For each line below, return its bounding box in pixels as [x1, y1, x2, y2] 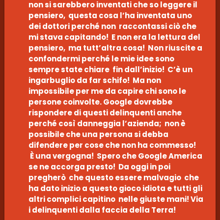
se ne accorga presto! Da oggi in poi [28, 161, 170, 172]
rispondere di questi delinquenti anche [28, 107, 182, 118]
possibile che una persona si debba [28, 129, 168, 139]
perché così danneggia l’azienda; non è [28, 118, 186, 129]
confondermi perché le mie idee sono [28, 53, 174, 64]
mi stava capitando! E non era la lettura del [28, 31, 200, 42]
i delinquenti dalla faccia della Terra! [28, 204, 176, 215]
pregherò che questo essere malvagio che [28, 172, 199, 183]
